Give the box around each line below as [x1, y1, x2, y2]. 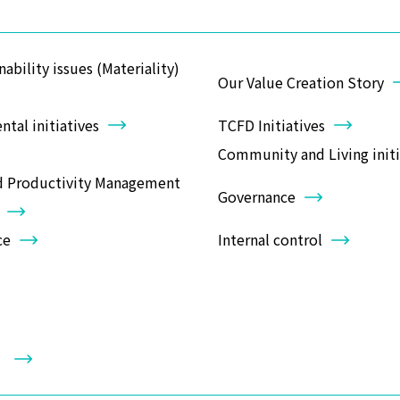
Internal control [218, 229, 322, 251]
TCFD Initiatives [218, 113, 325, 136]
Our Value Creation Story [218, 71, 384, 93]
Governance [218, 186, 296, 208]
